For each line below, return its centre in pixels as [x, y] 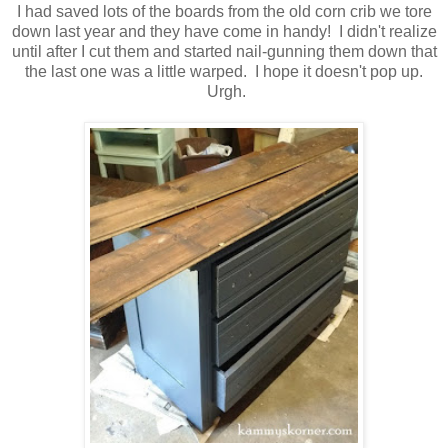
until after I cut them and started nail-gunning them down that [224, 52]
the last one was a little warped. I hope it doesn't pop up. [224, 72]
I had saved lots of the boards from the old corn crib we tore [224, 12]
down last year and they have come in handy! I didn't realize [224, 32]
